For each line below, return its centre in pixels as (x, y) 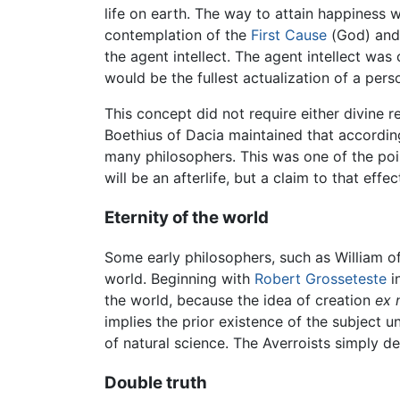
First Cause (289, 34)
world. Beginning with (179, 279)
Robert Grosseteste (321, 279)
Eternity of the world (187, 217)
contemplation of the (178, 34)
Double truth (156, 383)
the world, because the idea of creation (240, 300)
